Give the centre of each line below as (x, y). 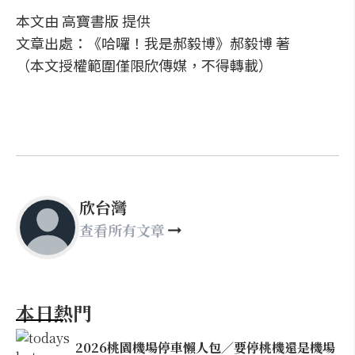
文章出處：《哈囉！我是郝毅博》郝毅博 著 (153, 43)
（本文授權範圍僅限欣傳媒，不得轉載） (144, 65)
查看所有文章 (122, 230)
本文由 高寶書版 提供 (83, 21)
